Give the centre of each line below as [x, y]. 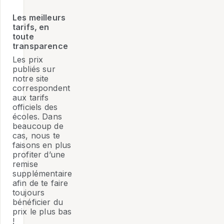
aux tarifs [31, 98]
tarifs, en [31, 27]
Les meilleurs [39, 18]
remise [25, 164]
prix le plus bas [42, 212]
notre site [31, 79]
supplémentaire [42, 174]
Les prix [28, 60]
